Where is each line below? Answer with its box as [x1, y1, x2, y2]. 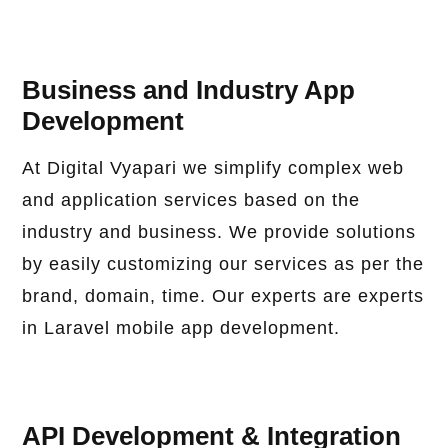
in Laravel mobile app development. [22, 318, 341, 339]
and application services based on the [22, 190, 361, 211]
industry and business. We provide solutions [22, 222, 417, 243]
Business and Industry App [22, 75, 356, 106]
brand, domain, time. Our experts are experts [22, 286, 425, 307]
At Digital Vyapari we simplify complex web [22, 158, 405, 179]
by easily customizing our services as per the [22, 254, 425, 275]
